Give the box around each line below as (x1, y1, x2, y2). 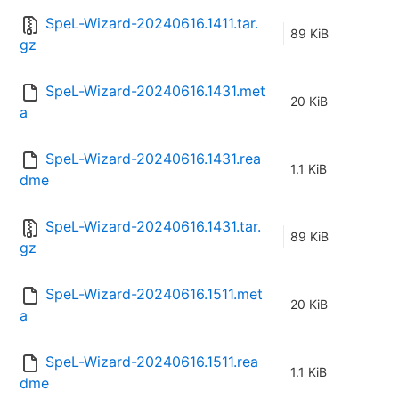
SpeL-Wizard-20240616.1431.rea (45, 150, 261, 168)
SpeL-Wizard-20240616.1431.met (45, 82, 265, 101)
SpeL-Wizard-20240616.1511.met (45, 285, 263, 304)
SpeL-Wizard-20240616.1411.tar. (45, 14, 258, 33)
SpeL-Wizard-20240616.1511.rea (45, 353, 258, 371)
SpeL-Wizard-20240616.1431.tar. (45, 217, 261, 236)
